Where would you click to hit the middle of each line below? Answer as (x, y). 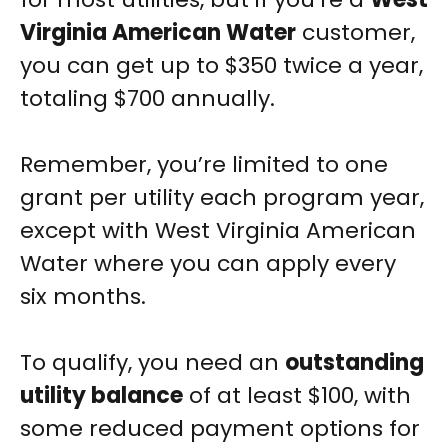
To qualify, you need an (152, 363)
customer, (355, 33)
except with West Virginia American (218, 231)
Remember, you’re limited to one (204, 165)
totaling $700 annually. (147, 99)
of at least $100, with (297, 396)
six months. (83, 297)
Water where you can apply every (208, 264)
